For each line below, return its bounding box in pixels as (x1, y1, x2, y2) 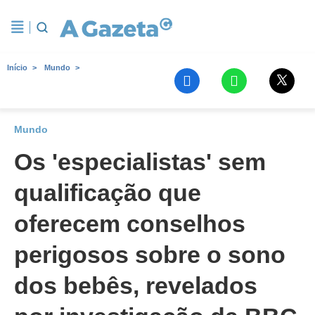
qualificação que (14, 179, 201, 206)
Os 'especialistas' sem (14, 148, 266, 175)
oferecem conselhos (14, 210, 245, 237)
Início (7, 63, 27, 72)
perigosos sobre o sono (14, 241, 285, 268)
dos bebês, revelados (14, 272, 257, 299)
